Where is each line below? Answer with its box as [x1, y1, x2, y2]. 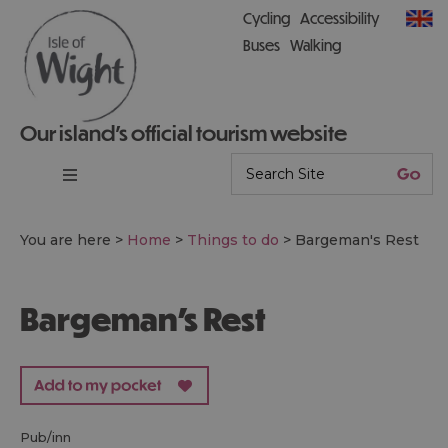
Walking [290, 36, 341, 54]
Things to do [187, 231, 279, 249]
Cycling [243, 9, 290, 27]
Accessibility [300, 9, 379, 27]
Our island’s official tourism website [20, 120, 347, 145]
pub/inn [30, 429, 71, 445]
